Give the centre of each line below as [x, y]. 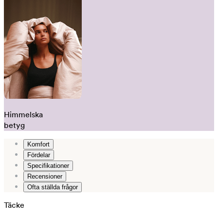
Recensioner [45, 176]
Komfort [38, 144]
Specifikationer [48, 165]
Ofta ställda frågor [53, 187]
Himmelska [23, 114]
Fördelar [39, 155]
